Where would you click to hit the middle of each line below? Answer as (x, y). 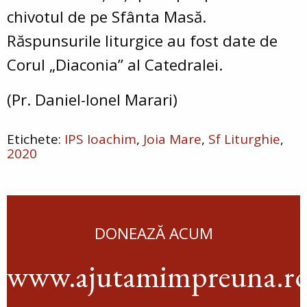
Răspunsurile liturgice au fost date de (142, 40)
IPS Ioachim (100, 139)
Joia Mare (172, 139)
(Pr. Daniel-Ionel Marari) (92, 99)
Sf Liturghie (244, 139)
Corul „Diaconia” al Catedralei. (115, 64)
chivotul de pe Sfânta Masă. (107, 16)
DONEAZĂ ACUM (153, 233)
